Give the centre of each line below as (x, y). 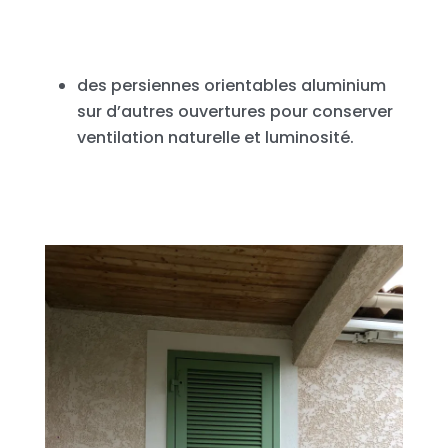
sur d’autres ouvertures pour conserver (234, 111)
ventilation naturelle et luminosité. (215, 137)
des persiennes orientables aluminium (231, 85)
